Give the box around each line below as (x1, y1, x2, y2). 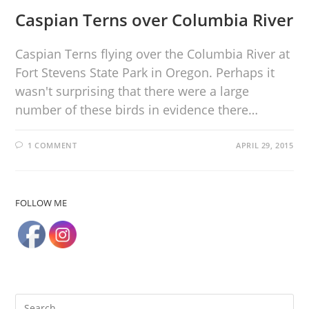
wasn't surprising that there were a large (15, 83, 250, 100)
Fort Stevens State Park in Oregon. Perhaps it (15, 64, 275, 81)
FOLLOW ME (15, 197, 68, 210)
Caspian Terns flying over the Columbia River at (15, 46, 290, 63)
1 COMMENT (28, 140, 77, 151)
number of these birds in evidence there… (15, 101, 259, 119)
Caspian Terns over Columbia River (15, 8, 294, 32)
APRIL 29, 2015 (236, 140, 294, 151)
